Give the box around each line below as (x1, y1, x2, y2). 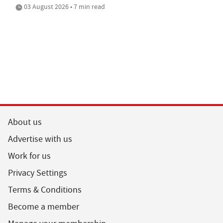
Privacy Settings (8, 167, 67, 179)
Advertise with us (8, 133, 72, 145)
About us (8, 116, 42, 128)
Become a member (8, 201, 79, 213)
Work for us (8, 150, 51, 162)
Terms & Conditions (8, 184, 82, 196)
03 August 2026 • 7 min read (22, 1, 105, 11)
